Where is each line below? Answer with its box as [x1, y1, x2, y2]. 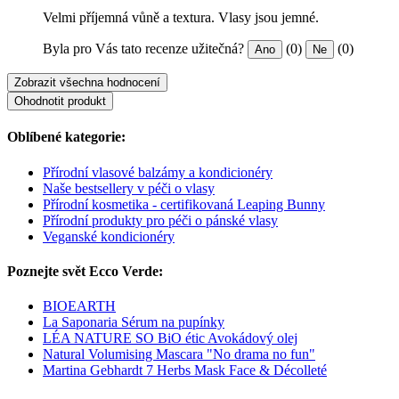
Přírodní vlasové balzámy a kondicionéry [43, 164, 273, 180]
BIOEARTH [43, 298, 116, 314]
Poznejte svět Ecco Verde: [7, 263, 163, 279]
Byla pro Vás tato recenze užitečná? [43, 41, 244, 57]
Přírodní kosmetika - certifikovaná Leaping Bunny [43, 196, 325, 212]
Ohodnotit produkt [14, 94, 106, 109]
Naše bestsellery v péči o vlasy [43, 180, 215, 196]
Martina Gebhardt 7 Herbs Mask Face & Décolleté [43, 362, 327, 379]
